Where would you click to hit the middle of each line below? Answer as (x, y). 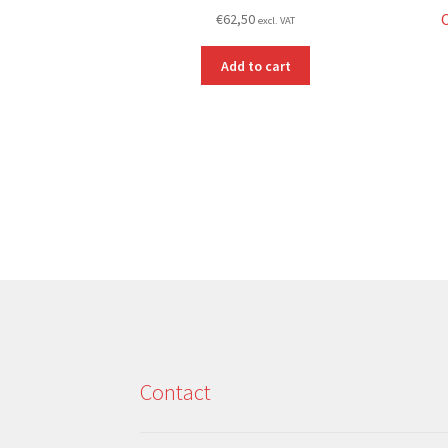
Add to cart (255, 65)
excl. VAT (277, 21)
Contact (176, 391)
